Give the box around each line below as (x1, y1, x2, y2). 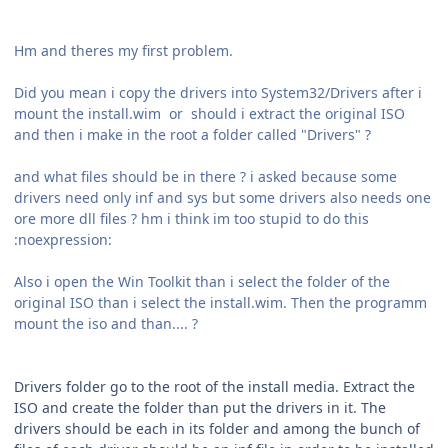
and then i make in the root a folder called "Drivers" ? (14, 124, 371, 144)
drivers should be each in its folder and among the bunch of (14, 418, 420, 438)
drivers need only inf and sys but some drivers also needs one (14, 187, 431, 207)
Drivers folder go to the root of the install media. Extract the (14, 376, 415, 396)
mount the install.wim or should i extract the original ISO (14, 103, 405, 123)
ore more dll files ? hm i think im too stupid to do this (14, 208, 369, 228)
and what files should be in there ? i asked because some (14, 166, 397, 186)
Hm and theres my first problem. (14, 40, 233, 60)
